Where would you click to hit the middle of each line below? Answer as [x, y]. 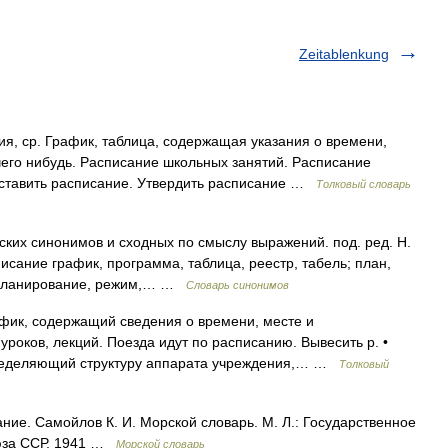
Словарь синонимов [237, 285]
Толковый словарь [363, 184]
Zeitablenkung [344, 54]
